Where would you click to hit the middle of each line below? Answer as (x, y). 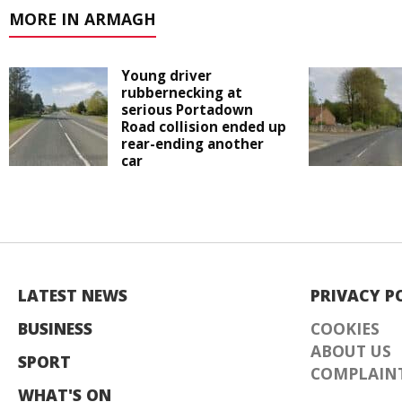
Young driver (166, 76)
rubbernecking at (182, 93)
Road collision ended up (204, 127)
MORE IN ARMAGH (83, 19)
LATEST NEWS (73, 296)
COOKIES (345, 329)
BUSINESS (55, 329)
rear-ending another (192, 144)
